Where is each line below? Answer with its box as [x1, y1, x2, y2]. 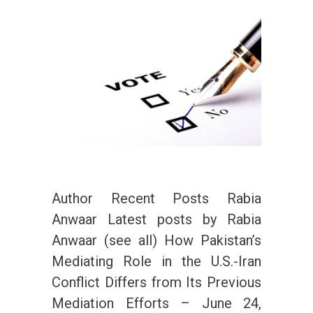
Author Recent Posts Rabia [52, 190, 261, 208]
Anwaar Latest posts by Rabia [52, 211, 261, 228]
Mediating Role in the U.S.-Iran [52, 253, 261, 270]
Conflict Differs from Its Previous [52, 274, 261, 291]
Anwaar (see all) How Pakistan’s [52, 232, 261, 249]
